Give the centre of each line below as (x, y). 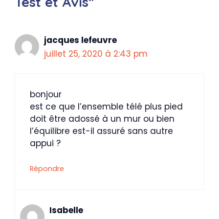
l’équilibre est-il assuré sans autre (101, 131)
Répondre (47, 168)
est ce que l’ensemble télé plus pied (106, 107)
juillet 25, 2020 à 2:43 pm (96, 54)
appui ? (45, 143)
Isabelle (66, 210)
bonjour (46, 94)
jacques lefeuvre (80, 40)
